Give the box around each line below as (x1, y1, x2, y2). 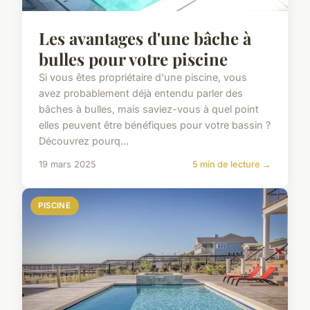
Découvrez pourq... (39, 134, 129, 147)
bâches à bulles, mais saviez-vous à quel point (39, 102, 259, 115)
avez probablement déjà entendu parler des (39, 86, 243, 99)
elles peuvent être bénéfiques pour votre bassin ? (39, 118, 271, 131)
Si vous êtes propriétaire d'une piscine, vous (39, 71, 247, 83)
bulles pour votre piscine (39, 47, 228, 70)
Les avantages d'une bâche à (39, 26, 251, 49)
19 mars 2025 (39, 158, 96, 170)
